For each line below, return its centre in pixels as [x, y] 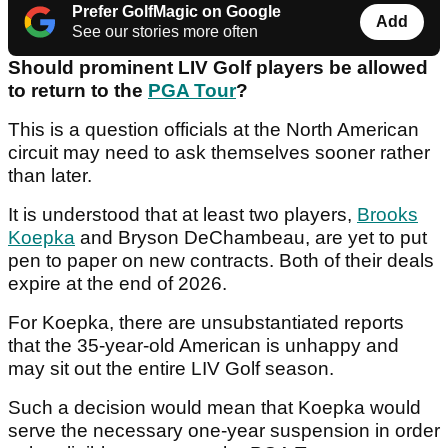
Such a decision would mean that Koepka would [214, 408]
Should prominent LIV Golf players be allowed [218, 68]
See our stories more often [165, 32]
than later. [52, 176]
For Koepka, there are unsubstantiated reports [206, 323]
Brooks [387, 215]
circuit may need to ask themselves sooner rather [219, 153]
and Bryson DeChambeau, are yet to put [251, 238]
